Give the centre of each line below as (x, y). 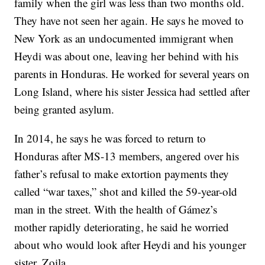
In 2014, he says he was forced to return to (110, 138)
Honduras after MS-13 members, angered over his (127, 156)
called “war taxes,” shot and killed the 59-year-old (126, 191)
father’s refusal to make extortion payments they (122, 174)
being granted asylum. (64, 109)
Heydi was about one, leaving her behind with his (127, 56)
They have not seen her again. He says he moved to (129, 20)
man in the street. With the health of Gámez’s (116, 209)
